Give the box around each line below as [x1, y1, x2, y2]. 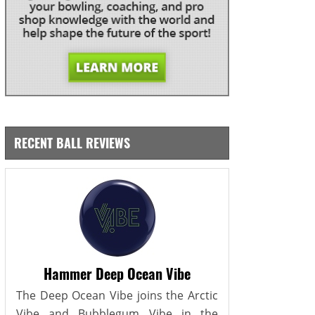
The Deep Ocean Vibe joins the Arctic [16, 287, 218, 303]
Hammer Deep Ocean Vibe [44, 262, 191, 284]
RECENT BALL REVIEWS [14, 133, 130, 152]
